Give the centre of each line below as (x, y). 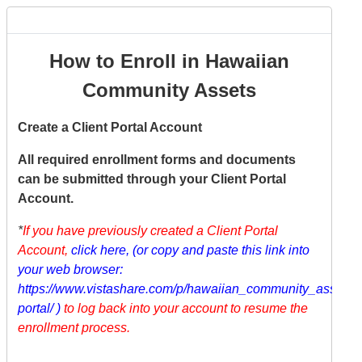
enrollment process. (74, 328)
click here (99, 250)
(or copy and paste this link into (221, 250)
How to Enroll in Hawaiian (170, 61)
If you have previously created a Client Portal (150, 231)
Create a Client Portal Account (110, 127)
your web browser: (70, 269)
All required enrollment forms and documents (157, 160)
